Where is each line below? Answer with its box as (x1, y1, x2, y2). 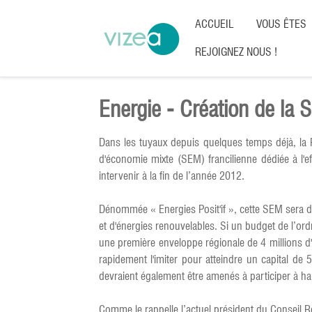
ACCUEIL (195, 17, 234, 31)
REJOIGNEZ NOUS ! (195, 45, 277, 58)
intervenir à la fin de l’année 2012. (99, 169, 244, 182)
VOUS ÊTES (256, 17, 306, 31)
